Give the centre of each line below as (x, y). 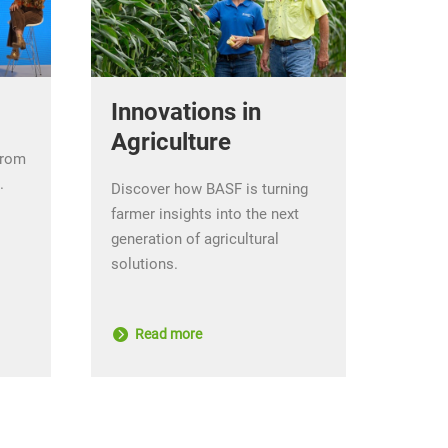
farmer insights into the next (205, 213)
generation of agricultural (195, 238)
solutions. (146, 263)
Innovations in (186, 111)
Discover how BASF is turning (209, 188)
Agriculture (171, 141)
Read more (167, 333)
